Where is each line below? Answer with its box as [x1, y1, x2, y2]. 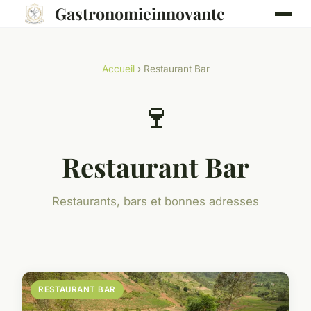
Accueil [101, 63, 135, 74]
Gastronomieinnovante [54, 3, 225, 24]
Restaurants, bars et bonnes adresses [52, 194, 259, 208]
